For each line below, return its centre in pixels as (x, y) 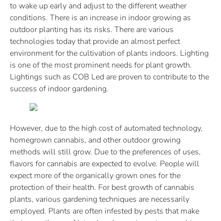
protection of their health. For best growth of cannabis (102, 187)
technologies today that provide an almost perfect (95, 41)
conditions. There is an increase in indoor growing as (100, 18)
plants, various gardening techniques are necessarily (100, 199)
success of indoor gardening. (59, 89)
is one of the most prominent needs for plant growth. (101, 65)
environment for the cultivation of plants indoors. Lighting (109, 53)
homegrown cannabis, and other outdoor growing (95, 140)
